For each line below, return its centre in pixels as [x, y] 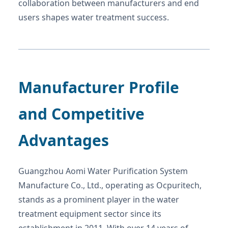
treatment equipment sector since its [90, 214]
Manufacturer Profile [99, 88]
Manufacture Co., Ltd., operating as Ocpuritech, [110, 186]
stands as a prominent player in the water [99, 200]
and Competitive [81, 114]
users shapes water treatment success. [94, 18]
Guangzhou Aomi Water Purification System [103, 171]
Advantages [64, 140]
